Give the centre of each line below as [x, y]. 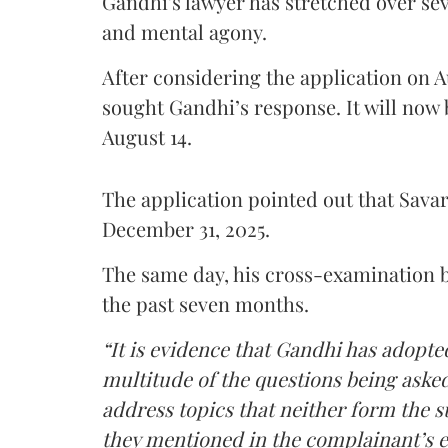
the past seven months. [205, 303]
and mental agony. [184, 31]
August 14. [147, 136]
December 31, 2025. [186, 228]
